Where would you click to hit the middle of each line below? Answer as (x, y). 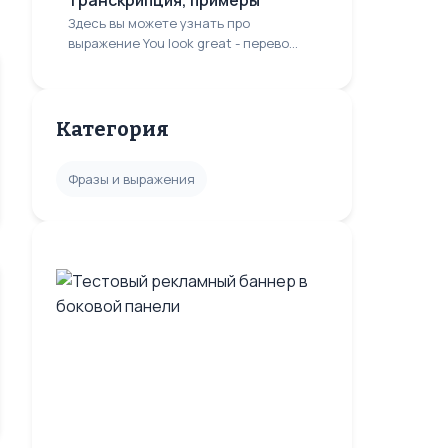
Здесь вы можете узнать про (159, 23)
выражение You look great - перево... (183, 43)
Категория (112, 129)
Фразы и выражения (131, 179)
